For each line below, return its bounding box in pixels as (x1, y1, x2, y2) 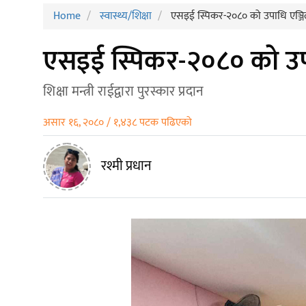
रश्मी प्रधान (101, 154, 152, 178)
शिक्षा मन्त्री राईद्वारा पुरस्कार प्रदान (43, 80, 204, 104)
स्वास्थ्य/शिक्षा (100, 7, 152, 26)
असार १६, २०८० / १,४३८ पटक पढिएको (43, 113, 192, 133)
